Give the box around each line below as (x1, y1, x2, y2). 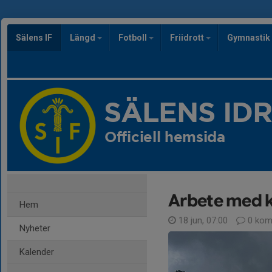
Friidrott (170, 33, 206, 42)
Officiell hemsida (104, 131, 225, 144)
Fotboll (118, 33, 149, 42)
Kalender (19, 246, 54, 257)
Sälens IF (16, 33, 52, 42)
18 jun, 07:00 (176, 215, 230, 226)
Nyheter (19, 223, 50, 234)
